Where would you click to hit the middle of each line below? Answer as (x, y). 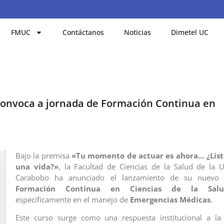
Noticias (138, 32)
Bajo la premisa (43, 155)
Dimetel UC (190, 32)
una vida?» (37, 166)
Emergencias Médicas (170, 199)
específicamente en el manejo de (72, 199)
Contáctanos (83, 32)
